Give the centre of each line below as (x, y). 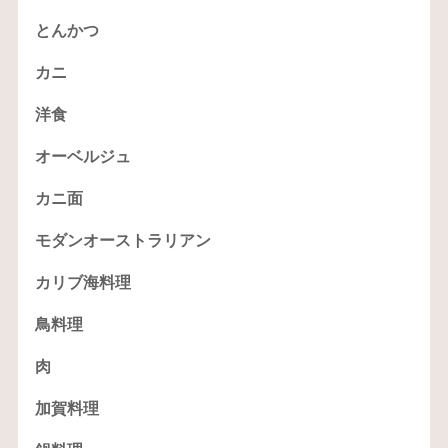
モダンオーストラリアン (122, 240)
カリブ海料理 (82, 282)
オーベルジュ (82, 156)
